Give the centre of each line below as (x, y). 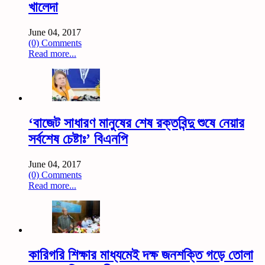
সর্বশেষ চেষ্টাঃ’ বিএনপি (78, 139)
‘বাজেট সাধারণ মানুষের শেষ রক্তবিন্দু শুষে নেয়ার (136, 123)
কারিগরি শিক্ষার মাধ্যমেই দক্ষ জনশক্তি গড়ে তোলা (141, 255)
